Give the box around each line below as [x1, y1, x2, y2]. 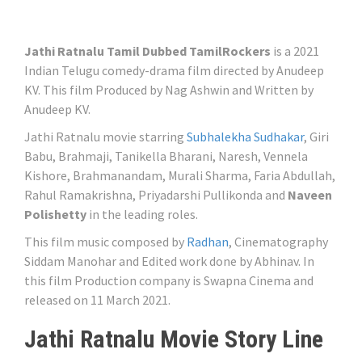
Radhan [187, 234, 229, 250]
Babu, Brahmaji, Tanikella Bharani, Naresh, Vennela [24, 148, 308, 165]
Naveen [288, 187, 332, 204]
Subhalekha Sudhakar [187, 128, 304, 145]
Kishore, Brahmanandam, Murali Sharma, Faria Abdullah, [24, 167, 335, 184]
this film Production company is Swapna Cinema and [24, 272, 314, 289]
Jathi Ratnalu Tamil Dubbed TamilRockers [24, 43, 271, 60]
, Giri [304, 128, 329, 145]
